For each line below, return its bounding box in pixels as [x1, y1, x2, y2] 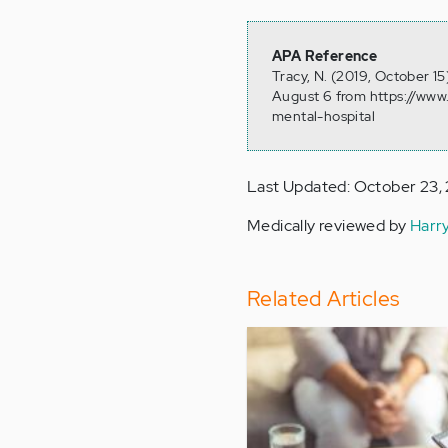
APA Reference [272, 47, 378, 66]
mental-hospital [272, 107, 376, 126]
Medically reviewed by [247, 215, 410, 237]
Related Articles [247, 285, 400, 313]
